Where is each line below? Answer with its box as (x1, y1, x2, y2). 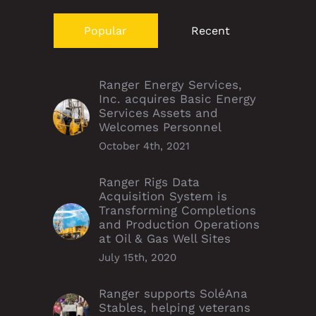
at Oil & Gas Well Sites (99, 231, 231, 246)
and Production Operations (99, 217, 260, 232)
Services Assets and (99, 106, 218, 121)
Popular (84, 24, 128, 38)
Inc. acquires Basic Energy (99, 92, 256, 107)
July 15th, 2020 (99, 251, 176, 265)
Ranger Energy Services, (99, 78, 242, 92)
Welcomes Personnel (99, 120, 221, 135)
